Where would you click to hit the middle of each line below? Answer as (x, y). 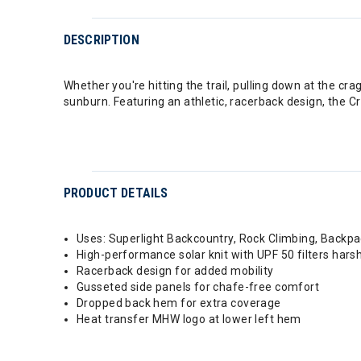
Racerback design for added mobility (175, 271)
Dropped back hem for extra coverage (179, 303)
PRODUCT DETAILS (116, 193)
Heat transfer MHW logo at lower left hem (189, 319)
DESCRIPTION (102, 40)
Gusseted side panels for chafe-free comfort (198, 287)
